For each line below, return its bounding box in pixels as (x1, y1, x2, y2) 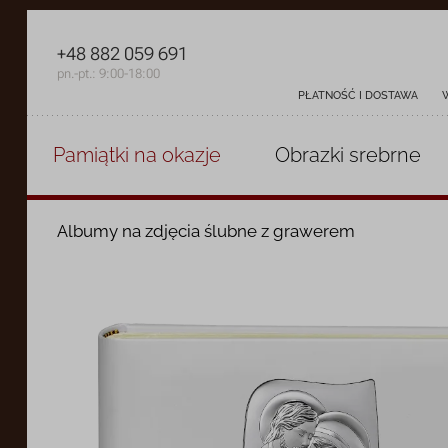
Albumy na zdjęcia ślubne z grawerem (56, 221, 355, 241)
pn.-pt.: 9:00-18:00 (56, 66, 160, 81)
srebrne (348, 143, 421, 167)
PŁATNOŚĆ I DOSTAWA (298, 89, 419, 102)
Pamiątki (53, 143, 130, 167)
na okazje (129, 143, 222, 167)
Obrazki (274, 143, 349, 167)
